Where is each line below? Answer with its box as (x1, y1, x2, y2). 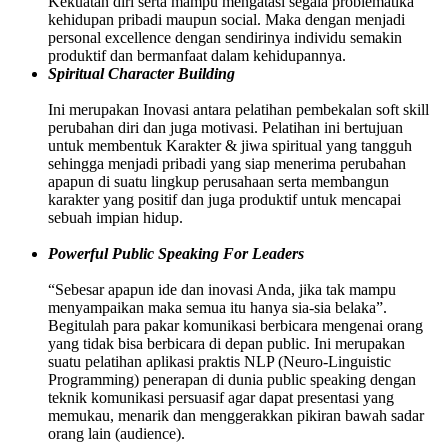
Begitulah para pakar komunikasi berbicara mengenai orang (48, 317, 423, 335)
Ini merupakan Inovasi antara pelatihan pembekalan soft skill (48, 101, 429, 119)
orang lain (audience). (48, 425, 185, 443)
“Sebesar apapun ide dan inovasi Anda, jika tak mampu (48, 281, 396, 299)
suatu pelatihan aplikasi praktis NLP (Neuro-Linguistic (48, 353, 391, 371)
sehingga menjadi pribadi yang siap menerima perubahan (48, 155, 406, 173)
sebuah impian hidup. (48, 209, 183, 227)
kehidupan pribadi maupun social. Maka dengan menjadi (48, 11, 405, 29)
